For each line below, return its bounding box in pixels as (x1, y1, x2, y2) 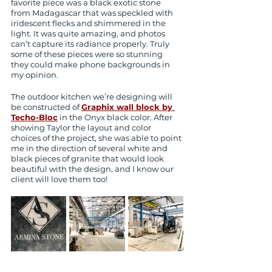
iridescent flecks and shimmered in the (11, 18, 168, 28)
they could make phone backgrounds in (11, 59, 172, 69)
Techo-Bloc (11, 112, 58, 122)
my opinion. (11, 70, 60, 80)
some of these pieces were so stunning (11, 49, 165, 59)
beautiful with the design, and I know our (11, 164, 175, 174)
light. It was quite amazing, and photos (11, 29, 167, 38)
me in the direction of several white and (11, 143, 169, 153)
